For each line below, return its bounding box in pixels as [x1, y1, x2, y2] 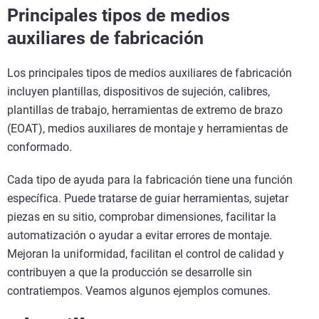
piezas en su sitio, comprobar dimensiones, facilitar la [7, 210, 276, 224]
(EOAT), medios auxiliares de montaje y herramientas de [7, 122, 288, 136]
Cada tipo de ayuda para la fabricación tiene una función [7, 173, 293, 187]
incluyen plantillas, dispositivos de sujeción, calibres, [7, 85, 270, 99]
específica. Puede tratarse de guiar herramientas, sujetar [7, 192, 288, 206]
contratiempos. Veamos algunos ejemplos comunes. [7, 284, 271, 298]
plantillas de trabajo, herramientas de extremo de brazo [7, 103, 283, 117]
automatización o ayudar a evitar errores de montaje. [7, 229, 272, 243]
